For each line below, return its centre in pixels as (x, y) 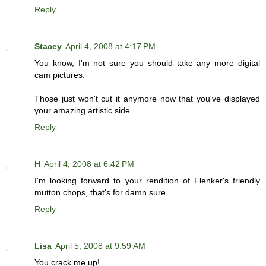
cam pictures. (60, 75)
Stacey (48, 47)
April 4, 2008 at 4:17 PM (110, 47)
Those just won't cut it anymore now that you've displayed (147, 99)
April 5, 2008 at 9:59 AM (100, 246)
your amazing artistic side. (83, 111)
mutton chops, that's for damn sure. (101, 193)
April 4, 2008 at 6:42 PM (89, 164)
